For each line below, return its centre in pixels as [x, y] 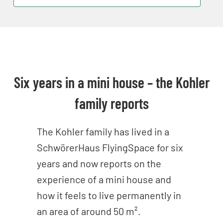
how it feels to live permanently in [109, 195]
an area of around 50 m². [89, 211]
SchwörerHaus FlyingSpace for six [110, 147]
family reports [111, 103]
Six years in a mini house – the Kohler [111, 82]
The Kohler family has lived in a [103, 131]
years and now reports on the [99, 163]
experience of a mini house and [104, 179]
